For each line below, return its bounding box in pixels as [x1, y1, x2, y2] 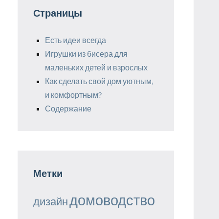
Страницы [33, 6, 82, 19]
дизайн [33, 194, 68, 207]
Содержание [45, 103, 91, 113]
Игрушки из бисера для [45, 48, 128, 58]
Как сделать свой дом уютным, [45, 76, 153, 86]
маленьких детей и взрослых [45, 62, 148, 72]
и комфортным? [45, 89, 102, 99]
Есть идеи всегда [45, 35, 106, 44]
